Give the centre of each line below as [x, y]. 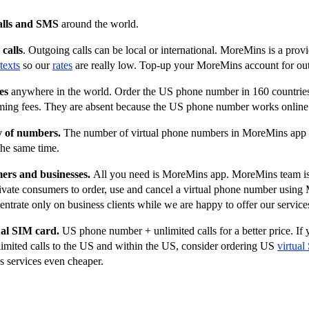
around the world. [103, 24]
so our [36, 65]
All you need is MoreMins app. [161, 174]
